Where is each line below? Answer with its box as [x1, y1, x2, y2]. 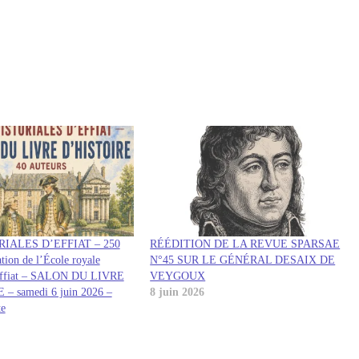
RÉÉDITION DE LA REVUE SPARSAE [150, 238, 341, 251]
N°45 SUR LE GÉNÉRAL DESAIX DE [150, 254, 336, 267]
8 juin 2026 [150, 286, 205, 299]
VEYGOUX [150, 270, 206, 283]
